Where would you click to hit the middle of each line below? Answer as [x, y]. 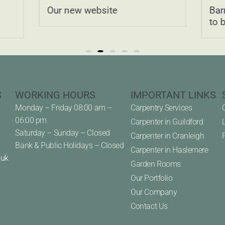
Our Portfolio [152, 178]
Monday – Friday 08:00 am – [64, 107]
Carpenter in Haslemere [170, 150]
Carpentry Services [161, 107]
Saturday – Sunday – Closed [63, 133]
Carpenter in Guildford [167, 122]
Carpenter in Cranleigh [167, 136]
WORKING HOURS [55, 95]
